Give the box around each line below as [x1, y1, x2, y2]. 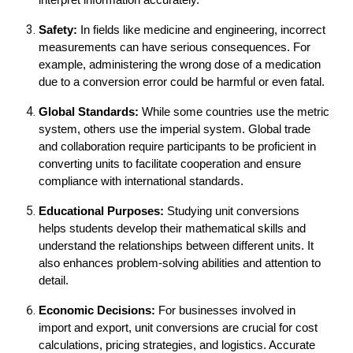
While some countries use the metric [142, 106, 330, 118]
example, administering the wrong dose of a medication [39, 58, 321, 71]
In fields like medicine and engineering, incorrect [80, 24, 326, 36]
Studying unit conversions [167, 205, 300, 217]
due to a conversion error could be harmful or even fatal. [39, 76, 325, 88]
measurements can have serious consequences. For [39, 41, 311, 54]
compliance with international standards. [39, 175, 244, 188]
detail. [39, 274, 69, 287]
